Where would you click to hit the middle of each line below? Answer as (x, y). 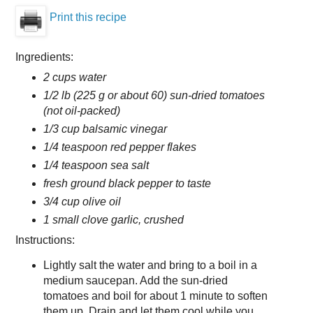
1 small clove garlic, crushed (113, 219)
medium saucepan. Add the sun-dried (135, 281)
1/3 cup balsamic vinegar (105, 129)
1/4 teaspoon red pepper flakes (119, 147)
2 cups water (74, 78)
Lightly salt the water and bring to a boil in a (150, 265)
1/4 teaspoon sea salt (96, 165)
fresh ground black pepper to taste (127, 183)
